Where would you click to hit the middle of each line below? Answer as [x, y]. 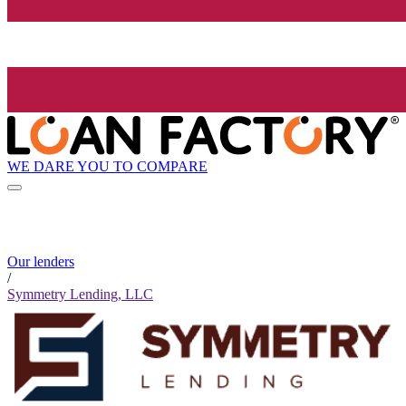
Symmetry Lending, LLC [80, 295]
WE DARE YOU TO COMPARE [107, 166]
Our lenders [41, 262]
